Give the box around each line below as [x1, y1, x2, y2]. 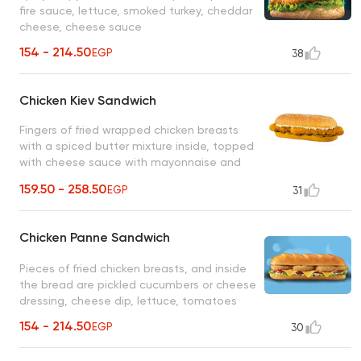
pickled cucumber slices [19, 172, 148, 185]
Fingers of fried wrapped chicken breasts [19, 123, 239, 137]
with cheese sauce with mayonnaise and [19, 156, 241, 169]
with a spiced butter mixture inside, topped [19, 139, 254, 153]
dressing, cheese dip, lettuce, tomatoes [19, 293, 237, 307]
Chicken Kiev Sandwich [19, 93, 156, 109]
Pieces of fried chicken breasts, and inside [19, 261, 247, 275]
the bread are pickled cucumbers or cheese [19, 277, 256, 291]
